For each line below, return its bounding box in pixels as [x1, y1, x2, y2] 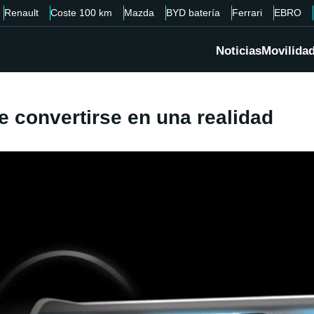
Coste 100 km [50, 7, 112, 18]
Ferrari [232, 7, 262, 18]
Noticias [216, 44, 261, 58]
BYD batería [166, 7, 220, 18]
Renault [4, 7, 39, 18]
